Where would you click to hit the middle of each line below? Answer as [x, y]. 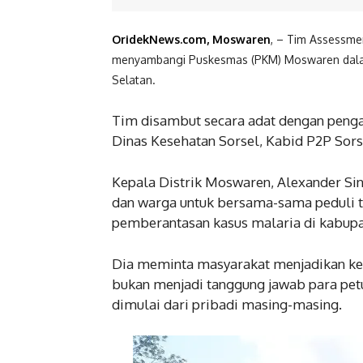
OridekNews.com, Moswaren [191, 40]
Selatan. [134, 80]
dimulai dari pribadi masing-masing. [227, 305]
